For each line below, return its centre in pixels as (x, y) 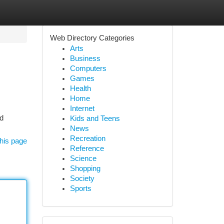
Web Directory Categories (92, 38)
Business (85, 58)
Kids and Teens (95, 118)
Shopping (85, 168)
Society (82, 178)
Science (83, 158)
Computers (88, 68)
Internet (82, 108)
